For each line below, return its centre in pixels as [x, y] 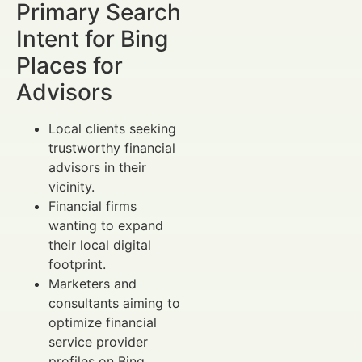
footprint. [77, 264]
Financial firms [93, 206]
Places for [69, 65]
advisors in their [97, 167]
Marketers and [93, 283]
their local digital [100, 244]
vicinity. [72, 186]
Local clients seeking [112, 128]
